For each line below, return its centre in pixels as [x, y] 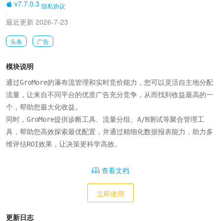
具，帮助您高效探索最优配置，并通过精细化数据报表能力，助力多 [110, 131]
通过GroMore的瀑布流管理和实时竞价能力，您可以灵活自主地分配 [110, 82]
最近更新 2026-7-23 [37, 21]
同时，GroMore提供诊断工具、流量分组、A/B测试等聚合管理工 [105, 119]
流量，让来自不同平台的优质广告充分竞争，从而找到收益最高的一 [110, 94]
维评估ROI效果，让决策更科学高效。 [64, 144]
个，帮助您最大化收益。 [44, 107]
